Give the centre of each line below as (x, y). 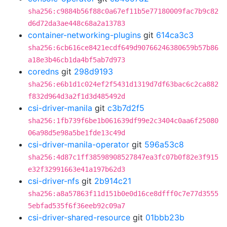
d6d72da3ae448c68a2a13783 (77, 23)
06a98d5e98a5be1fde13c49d (77, 133)
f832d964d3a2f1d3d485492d (77, 96)
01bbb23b (165, 217)
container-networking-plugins (84, 35)
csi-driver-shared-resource (79, 217)
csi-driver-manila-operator (79, 144)
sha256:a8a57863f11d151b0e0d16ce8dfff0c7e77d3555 (123, 194)
